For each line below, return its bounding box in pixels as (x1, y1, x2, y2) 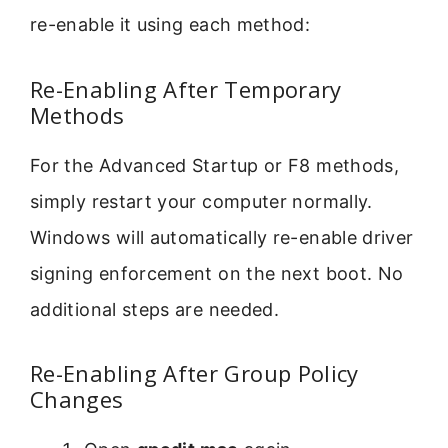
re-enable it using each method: (30, 14, 311, 36)
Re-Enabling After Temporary (30, 73, 342, 104)
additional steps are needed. (30, 298, 280, 320)
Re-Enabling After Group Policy (30, 358, 359, 389)
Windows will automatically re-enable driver (30, 226, 414, 248)
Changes (30, 384, 124, 415)
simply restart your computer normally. (30, 190, 373, 212)
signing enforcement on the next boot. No (30, 262, 404, 284)
